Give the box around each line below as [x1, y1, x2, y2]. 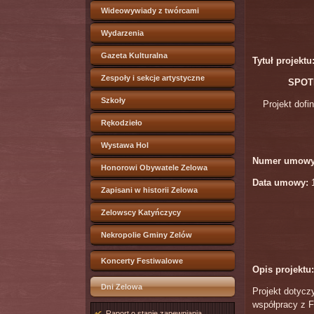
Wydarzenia [101, 29, 144, 37]
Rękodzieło [101, 118, 142, 127]
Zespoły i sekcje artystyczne [101, 74, 205, 82]
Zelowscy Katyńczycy [101, 208, 181, 217]
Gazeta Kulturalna [101, 51, 168, 60]
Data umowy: [252, 177, 308, 188]
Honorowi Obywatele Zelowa [101, 163, 207, 172]
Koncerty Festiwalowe [101, 257, 183, 265]
